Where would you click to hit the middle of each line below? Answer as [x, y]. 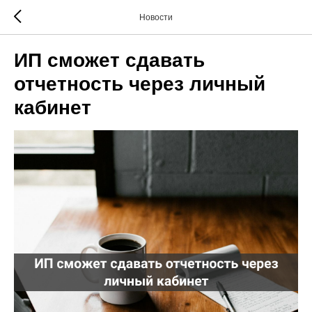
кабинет [53, 108]
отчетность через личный [140, 84]
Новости [156, 17]
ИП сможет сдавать [109, 60]
